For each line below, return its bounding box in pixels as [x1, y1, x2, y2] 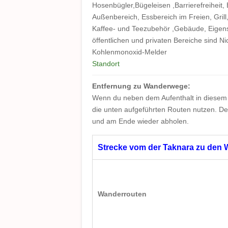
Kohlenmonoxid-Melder [92, 48, 167, 56]
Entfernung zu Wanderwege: [92, 82, 192, 90]
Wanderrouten [98, 190, 147, 198]
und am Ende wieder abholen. [92, 117, 189, 125]
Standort [92, 60, 120, 68]
